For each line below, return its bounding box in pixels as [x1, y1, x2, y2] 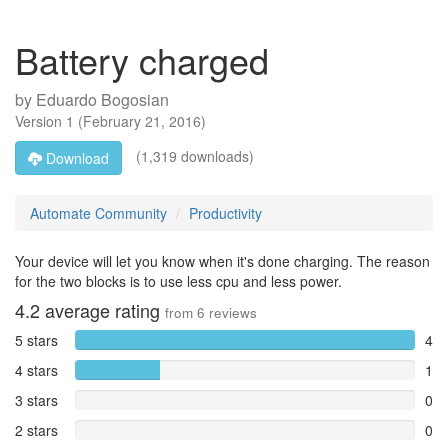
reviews [205, 303, 257, 322]
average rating [40, 297, 165, 323]
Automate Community [30, 203, 167, 223]
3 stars [15, 390, 58, 410]
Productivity [189, 203, 262, 223]
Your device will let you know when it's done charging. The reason [15, 251, 430, 271]
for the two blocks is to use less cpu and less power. [15, 271, 342, 291]
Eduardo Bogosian [36, 88, 169, 111]
